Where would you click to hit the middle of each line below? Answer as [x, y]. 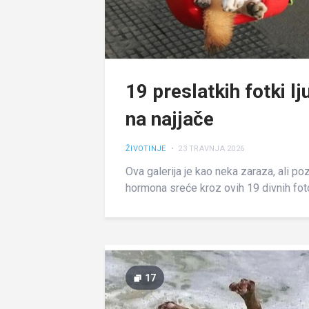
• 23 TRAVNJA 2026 [206, 149]
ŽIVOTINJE [146, 149]
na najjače [170, 119]
